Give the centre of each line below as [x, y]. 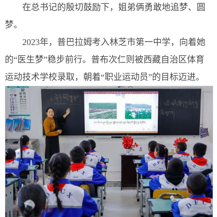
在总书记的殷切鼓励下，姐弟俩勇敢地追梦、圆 [114, 8]
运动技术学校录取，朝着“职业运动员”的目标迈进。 [105, 77]
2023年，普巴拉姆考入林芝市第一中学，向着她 [114, 42]
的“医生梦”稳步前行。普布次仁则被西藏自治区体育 [105, 60]
